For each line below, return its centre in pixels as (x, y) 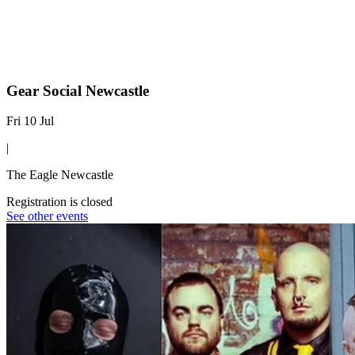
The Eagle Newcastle (60, 175)
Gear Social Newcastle (78, 90)
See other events (47, 216)
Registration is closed (59, 202)
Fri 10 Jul (30, 121)
